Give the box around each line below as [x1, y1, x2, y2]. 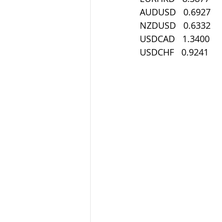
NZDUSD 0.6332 [140, 19, 211, 31]
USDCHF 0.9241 [140, 46, 209, 58]
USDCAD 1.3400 [140, 33, 210, 45]
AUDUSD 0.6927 [140, 6, 211, 18]
